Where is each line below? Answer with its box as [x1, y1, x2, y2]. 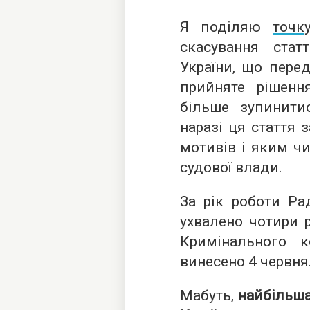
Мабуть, [180, 287, 239, 304]
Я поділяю [180, 19, 273, 35]
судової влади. [180, 159, 282, 176]
